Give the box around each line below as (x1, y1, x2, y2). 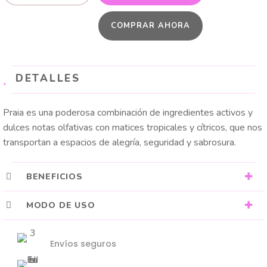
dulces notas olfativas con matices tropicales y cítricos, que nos (3, 121, 262, 135)
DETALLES (15, 72, 80, 86)
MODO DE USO (26, 199, 95, 211)
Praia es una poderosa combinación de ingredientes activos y (3, 106, 253, 120)
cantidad (23, 22, 58, 35)
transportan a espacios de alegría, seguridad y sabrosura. (3, 136, 236, 150)
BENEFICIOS (26, 170, 83, 182)
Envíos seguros (50, 237, 116, 250)
